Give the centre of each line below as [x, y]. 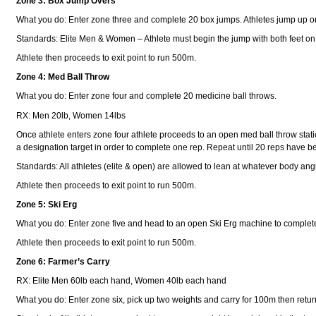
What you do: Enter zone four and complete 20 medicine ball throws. [147, 96]
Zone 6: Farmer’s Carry [63, 262]
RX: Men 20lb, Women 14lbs [71, 115]
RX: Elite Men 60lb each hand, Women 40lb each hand [122, 281]
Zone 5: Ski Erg [47, 204]
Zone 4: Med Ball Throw [63, 77]
